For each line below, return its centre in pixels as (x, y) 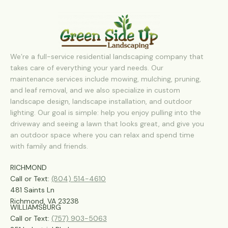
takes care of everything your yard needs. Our (87, 67)
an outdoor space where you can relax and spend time (102, 135)
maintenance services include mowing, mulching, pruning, (106, 79)
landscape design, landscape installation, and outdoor (101, 101)
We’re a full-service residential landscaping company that (107, 56)
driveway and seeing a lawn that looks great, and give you (107, 123)
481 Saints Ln (32, 190)
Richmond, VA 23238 (45, 201)
